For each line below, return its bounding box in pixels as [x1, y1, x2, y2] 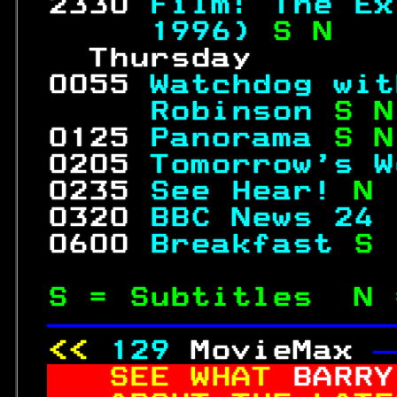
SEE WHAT [108, 363, 292, 391]
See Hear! [149, 177, 353, 205]
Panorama [149, 124, 332, 152]
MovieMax [190, 337, 373, 364]
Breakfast [149, 230, 353, 258]
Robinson [47, 97, 332, 125]
